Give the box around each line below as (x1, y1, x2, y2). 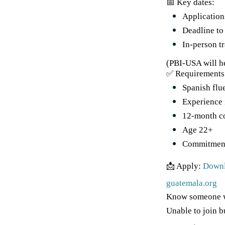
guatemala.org (166, 178, 217, 188)
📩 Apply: (166, 161, 203, 171)
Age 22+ (182, 125, 213, 135)
